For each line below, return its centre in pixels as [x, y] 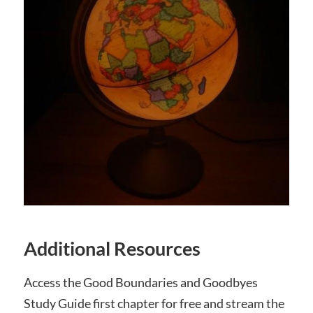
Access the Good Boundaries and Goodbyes [140, 282]
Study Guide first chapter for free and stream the [154, 303]
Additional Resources [112, 248]
